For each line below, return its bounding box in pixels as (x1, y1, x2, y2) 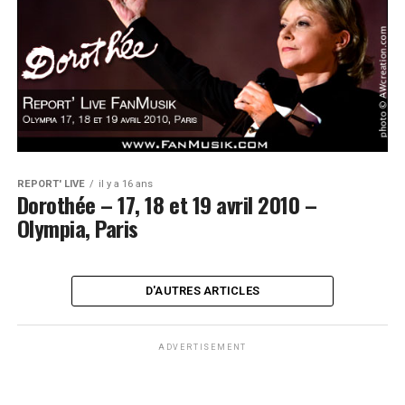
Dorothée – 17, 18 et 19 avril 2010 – (16, 188, 317, 221)
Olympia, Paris (16, 212, 138, 245)
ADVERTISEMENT (157, 343, 248, 353)
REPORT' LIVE (16, 178, 85, 191)
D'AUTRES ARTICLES (145, 284, 260, 298)
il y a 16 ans (98, 178, 153, 191)
